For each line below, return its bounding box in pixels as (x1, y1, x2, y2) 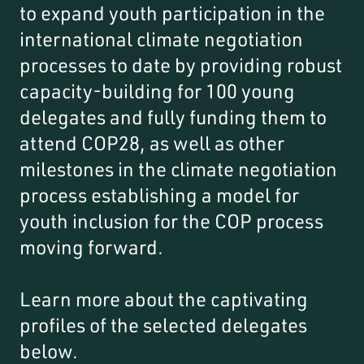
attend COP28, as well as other (19, 130, 284, 155)
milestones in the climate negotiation (19, 156, 337, 181)
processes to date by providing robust (19, 52, 342, 77)
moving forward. (19, 234, 167, 259)
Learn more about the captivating (19, 286, 308, 311)
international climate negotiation (19, 26, 303, 51)
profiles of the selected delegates (19, 312, 307, 337)
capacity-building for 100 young (19, 78, 295, 103)
